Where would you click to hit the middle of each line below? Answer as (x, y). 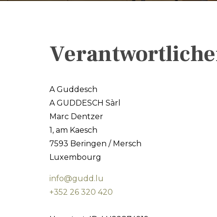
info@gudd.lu (77, 178)
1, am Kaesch (73, 130)
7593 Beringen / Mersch (95, 144)
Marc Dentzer (76, 116)
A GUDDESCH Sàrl (85, 103)
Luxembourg (75, 157)
